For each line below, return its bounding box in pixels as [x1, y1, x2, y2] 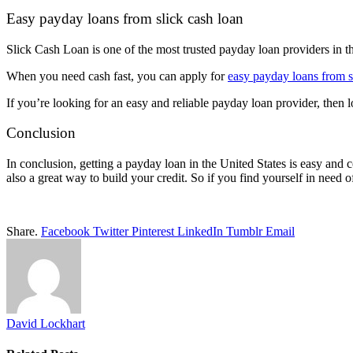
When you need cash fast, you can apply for [6, 69, 228, 83]
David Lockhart [6, 317, 85, 331]
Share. [6, 225, 38, 239]
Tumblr [226, 225, 262, 239]
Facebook [41, 225, 90, 239]
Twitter [93, 225, 128, 239]
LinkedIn [177, 225, 223, 239]
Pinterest [132, 225, 174, 239]
